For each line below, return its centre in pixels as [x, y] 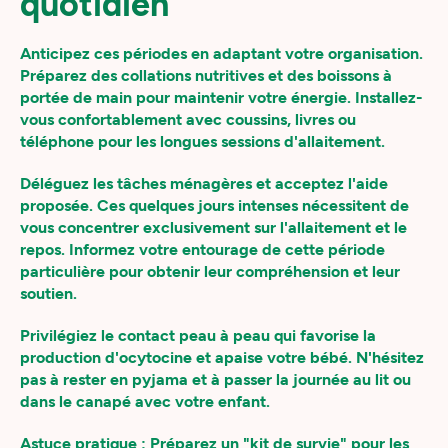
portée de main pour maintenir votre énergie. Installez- [221, 97]
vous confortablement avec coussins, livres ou [188, 119]
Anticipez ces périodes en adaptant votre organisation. [221, 53]
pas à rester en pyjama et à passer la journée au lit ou [215, 379]
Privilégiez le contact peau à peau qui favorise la [198, 335]
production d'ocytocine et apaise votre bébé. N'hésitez [222, 357]
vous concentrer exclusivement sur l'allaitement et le [213, 227]
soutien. [48, 293]
